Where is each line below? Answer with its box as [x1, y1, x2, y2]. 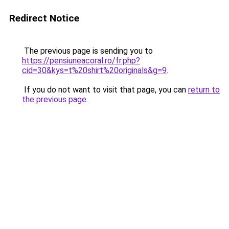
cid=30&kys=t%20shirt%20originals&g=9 [22, 65, 167, 75]
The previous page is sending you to [22, 46, 153, 56]
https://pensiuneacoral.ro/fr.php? [22, 56, 140, 65]
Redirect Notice [9, 12, 79, 24]
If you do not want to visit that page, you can [22, 85, 188, 95]
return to [188, 85, 220, 95]
